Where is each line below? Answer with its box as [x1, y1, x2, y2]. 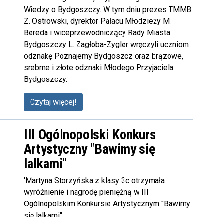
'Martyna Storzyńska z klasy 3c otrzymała [24, 176, 165, 185]
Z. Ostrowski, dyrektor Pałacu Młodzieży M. [24, 16, 171, 26]
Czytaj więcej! [30, 97, 77, 107]
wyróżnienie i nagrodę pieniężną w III [24, 187, 149, 197]
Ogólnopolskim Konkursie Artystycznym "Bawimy [24, 199, 190, 208]
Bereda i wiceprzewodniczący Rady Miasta [24, 28, 170, 37]
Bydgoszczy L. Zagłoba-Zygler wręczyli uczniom [24, 40, 189, 49]
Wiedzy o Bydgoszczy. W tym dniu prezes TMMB [24, 5, 191, 14]
